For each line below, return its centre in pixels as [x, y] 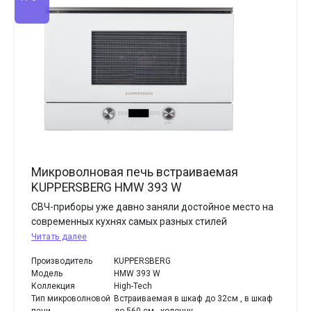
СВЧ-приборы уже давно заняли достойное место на [152, 207]
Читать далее [59, 237]
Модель [47, 274]
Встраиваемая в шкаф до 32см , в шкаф [194, 299]
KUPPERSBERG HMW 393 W [107, 187]
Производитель [62, 261]
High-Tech [133, 286]
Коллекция [53, 286]
